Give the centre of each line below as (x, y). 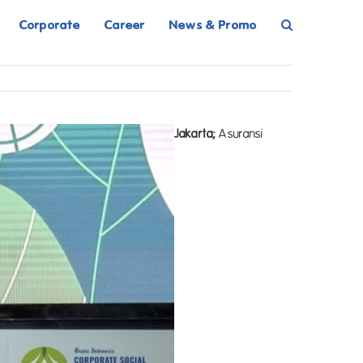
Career (125, 24)
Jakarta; (195, 134)
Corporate (50, 24)
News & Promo (213, 24)
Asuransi (240, 134)
